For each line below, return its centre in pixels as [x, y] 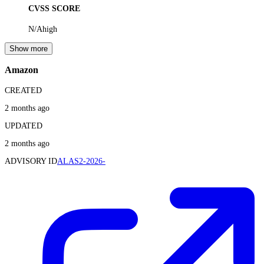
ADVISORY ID [31, 161]
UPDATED [24, 126]
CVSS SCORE [54, 9]
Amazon [22, 70]
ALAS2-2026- [81, 161]
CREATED [23, 90]
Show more [29, 48]
